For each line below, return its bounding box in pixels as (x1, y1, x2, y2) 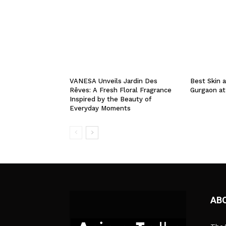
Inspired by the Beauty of (70, 95, 151, 103)
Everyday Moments (70, 104, 131, 112)
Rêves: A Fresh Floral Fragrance (70, 86, 172, 94)
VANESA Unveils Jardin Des (70, 77, 157, 85)
